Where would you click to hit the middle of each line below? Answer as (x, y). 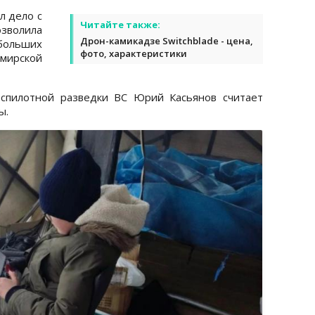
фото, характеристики (134, 53)
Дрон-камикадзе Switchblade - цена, (167, 40)
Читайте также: (120, 24)
